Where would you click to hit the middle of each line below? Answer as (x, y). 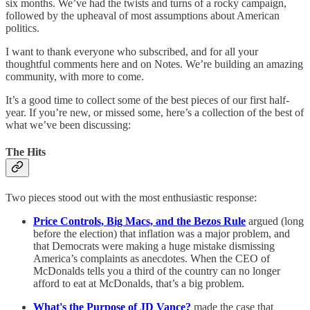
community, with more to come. (75, 76)
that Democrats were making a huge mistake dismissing (154, 246)
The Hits (26, 152)
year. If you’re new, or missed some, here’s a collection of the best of (155, 112)
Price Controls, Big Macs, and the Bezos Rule (139, 221)
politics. (22, 28)
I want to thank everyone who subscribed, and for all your (132, 51)
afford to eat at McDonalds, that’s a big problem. (139, 284)
